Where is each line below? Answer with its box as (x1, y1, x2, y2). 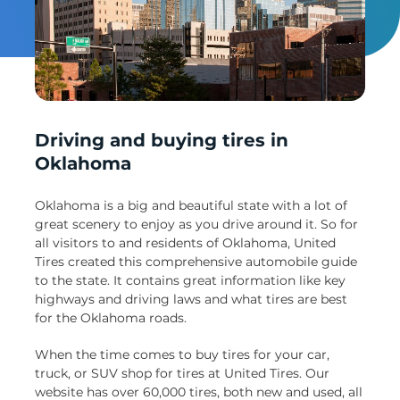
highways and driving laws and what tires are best (35, 291, 347, 308)
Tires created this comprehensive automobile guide (35, 254, 357, 271)
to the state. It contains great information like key (35, 272, 346, 289)
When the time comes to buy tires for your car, (35, 346, 329, 363)
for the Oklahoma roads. (35, 310, 187, 327)
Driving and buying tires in (35, 129, 288, 152)
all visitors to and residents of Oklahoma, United (35, 235, 336, 252)
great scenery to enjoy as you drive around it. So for (35, 216, 358, 233)
